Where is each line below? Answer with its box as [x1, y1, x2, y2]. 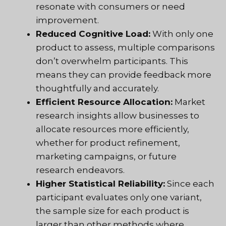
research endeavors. [36, 165, 125, 176]
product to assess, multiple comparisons [36, 42, 215, 53]
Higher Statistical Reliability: [36, 179, 165, 189]
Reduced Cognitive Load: [36, 29, 150, 39]
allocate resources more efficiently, [36, 124, 189, 135]
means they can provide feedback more [36, 70, 211, 80]
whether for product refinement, [36, 138, 180, 148]
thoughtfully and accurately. [36, 83, 159, 94]
